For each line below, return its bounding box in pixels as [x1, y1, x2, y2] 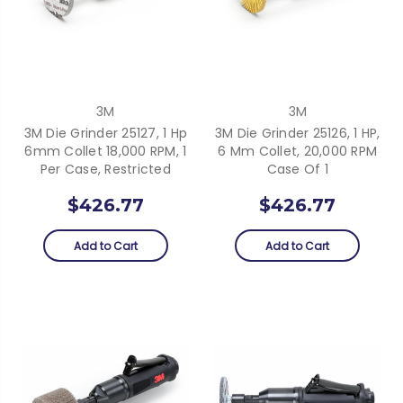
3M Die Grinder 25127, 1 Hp [23, 124, 187, 143]
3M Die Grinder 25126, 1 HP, [214, 124, 381, 143]
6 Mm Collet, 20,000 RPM [218, 142, 378, 161]
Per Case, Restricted [40, 160, 171, 179]
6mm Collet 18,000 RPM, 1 [24, 142, 187, 161]
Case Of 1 [266, 160, 328, 179]
